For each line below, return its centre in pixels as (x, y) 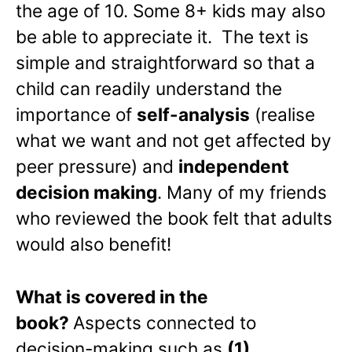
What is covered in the (112, 296)
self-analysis (193, 114)
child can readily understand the (149, 88)
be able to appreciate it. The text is (162, 36)
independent (234, 166)
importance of (76, 114)
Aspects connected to (165, 322)
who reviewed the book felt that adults (174, 218)
